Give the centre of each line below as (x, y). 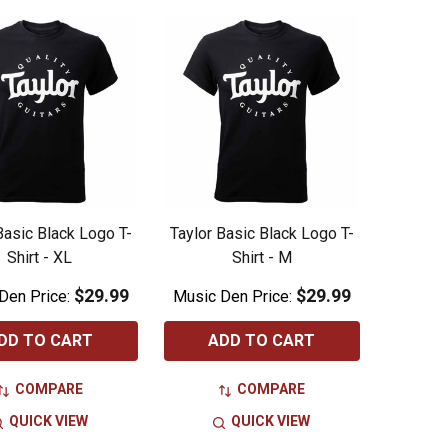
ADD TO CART (262, 341)
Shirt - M (261, 258)
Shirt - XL (40, 258)
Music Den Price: (234, 297)
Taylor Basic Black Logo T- (261, 234)
